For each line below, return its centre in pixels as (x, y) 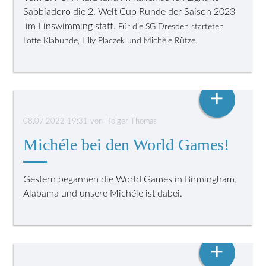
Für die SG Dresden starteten (171, 26)
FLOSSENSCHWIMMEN (75, 83)
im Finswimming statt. (71, 26)
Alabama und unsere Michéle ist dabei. (103, 193)
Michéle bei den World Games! (126, 144)
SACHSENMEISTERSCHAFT (82, 237)
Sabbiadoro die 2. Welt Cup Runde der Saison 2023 (129, 12)
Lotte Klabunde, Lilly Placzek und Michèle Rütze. (110, 41)
